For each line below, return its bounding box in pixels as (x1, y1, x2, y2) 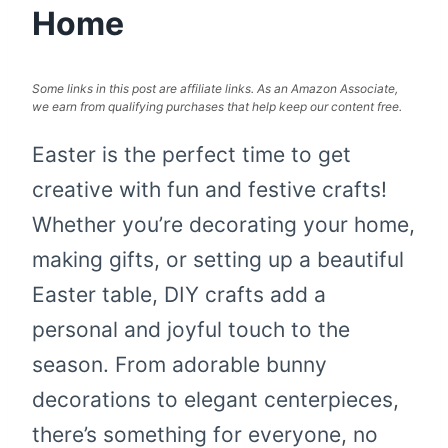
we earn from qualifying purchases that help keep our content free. (32, 99, 402, 115)
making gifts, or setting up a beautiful (32, 247, 404, 273)
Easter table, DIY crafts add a (32, 282, 326, 308)
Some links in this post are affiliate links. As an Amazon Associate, (32, 81, 398, 97)
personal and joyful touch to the (32, 317, 350, 343)
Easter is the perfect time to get (32, 142, 351, 168)
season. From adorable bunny (32, 352, 327, 378)
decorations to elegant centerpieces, (32, 387, 399, 413)
